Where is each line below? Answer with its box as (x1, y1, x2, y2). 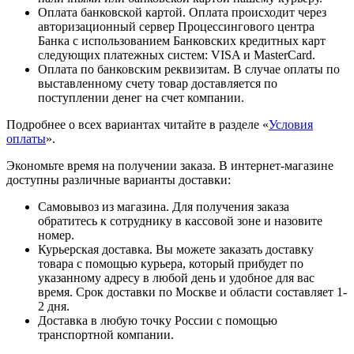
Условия (269, 117, 313, 131)
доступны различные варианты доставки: (6, 172, 231, 186)
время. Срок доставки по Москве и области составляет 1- (38, 284, 347, 299)
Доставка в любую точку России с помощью (38, 313, 277, 327)
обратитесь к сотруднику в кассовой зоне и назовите (38, 213, 322, 228)
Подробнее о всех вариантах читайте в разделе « (6, 117, 269, 131)
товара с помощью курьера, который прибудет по (38, 256, 303, 270)
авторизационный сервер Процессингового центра (38, 19, 314, 33)
